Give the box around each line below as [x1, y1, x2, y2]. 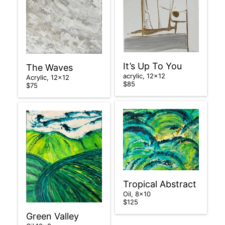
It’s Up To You [123, 61, 184, 72]
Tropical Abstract [123, 178, 199, 189]
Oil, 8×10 [123, 189, 153, 198]
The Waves [26, 62, 75, 73]
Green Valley [26, 210, 81, 221]
